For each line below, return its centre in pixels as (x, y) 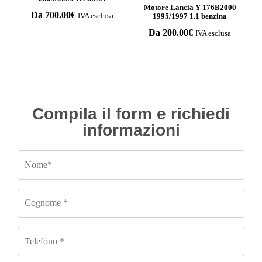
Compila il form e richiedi (131, 114)
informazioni (131, 130)
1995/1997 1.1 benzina (190, 16)
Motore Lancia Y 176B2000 (190, 7)
